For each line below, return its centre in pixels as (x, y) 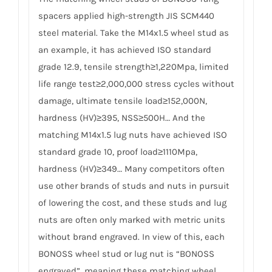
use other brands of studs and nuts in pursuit (134, 185)
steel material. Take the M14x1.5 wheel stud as (133, 32)
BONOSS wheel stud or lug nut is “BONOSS (126, 253)
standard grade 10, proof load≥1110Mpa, (117, 151)
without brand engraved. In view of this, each (131, 236)
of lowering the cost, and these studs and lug (132, 202)
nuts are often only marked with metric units (131, 219)
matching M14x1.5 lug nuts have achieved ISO (132, 134)
